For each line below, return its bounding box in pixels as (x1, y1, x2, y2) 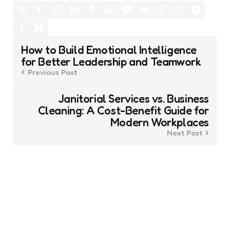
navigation (12, 48, 82, 66)
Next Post (167, 127, 202, 138)
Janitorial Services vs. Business (57, 91, 209, 105)
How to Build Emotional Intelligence (21, 43, 197, 56)
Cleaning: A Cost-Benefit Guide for (37, 103, 209, 117)
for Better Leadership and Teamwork (21, 54, 201, 68)
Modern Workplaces (110, 115, 209, 129)
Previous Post (28, 67, 77, 77)
